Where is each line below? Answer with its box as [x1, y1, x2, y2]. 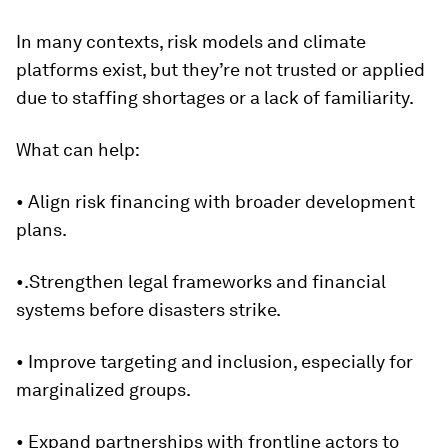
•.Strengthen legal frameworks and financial [16, 271, 386, 292]
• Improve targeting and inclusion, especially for [16, 351, 413, 372]
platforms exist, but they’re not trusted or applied [16, 59, 425, 80]
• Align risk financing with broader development [16, 191, 415, 212]
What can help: [16, 139, 140, 160]
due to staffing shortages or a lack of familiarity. [16, 87, 414, 108]
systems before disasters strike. [16, 299, 281, 320]
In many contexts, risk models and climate [16, 31, 366, 52]
